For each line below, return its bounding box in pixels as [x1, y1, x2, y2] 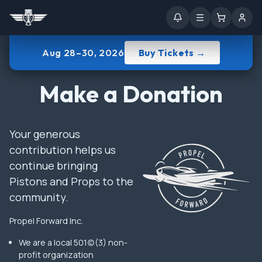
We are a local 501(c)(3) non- [19, 237, 127, 248]
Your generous [9, 127, 80, 141]
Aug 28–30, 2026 [42, 47, 125, 58]
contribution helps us [9, 143, 116, 157]
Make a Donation [39, 79, 223, 108]
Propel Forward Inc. [9, 215, 83, 226]
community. [9, 190, 68, 204]
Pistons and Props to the [9, 174, 133, 188]
